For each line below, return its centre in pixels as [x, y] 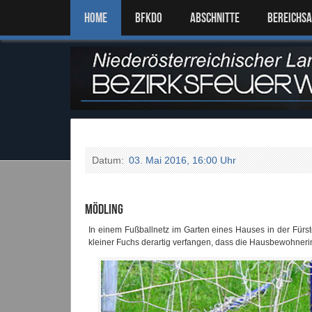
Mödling [104, 209]
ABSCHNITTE [215, 18]
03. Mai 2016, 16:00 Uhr [182, 160]
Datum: [109, 160]
